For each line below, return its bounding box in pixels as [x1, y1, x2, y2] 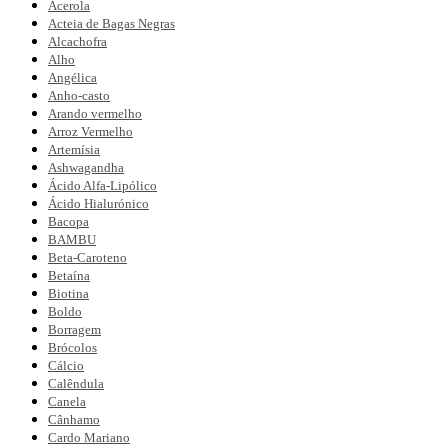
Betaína [48, 268, 90, 283]
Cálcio [48, 358, 84, 373]
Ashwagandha [48, 160, 124, 175]
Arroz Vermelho [48, 124, 133, 139]
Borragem [48, 322, 101, 337]
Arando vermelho [48, 106, 142, 121]
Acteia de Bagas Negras [48, 16, 175, 31]
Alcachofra [48, 34, 107, 49]
